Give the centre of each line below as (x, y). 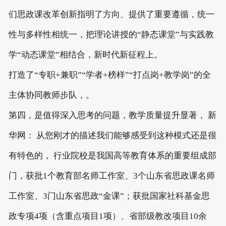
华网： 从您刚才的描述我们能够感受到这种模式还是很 (112, 136)
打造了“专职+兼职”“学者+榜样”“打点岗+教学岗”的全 (109, 75)
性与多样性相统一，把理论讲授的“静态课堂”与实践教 (111, 35)
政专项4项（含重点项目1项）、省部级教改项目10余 (107, 216)
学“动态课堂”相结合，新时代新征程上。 (85, 55)
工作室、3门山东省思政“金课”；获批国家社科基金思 (109, 196)
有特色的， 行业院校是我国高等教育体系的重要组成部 (112, 156)
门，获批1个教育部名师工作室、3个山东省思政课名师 (111, 176)
